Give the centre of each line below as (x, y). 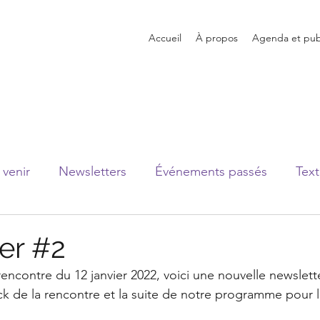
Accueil (165, 38)
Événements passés (211, 171)
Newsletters (92, 171)
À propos (217, 38)
